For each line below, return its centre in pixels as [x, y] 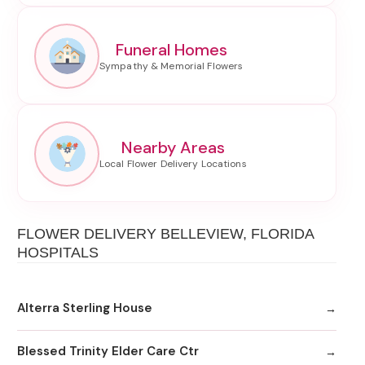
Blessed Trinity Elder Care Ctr [108, 352]
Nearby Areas [173, 147]
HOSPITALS [58, 252]
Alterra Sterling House [85, 308]
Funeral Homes [171, 49]
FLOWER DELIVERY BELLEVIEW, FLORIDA [165, 233]
